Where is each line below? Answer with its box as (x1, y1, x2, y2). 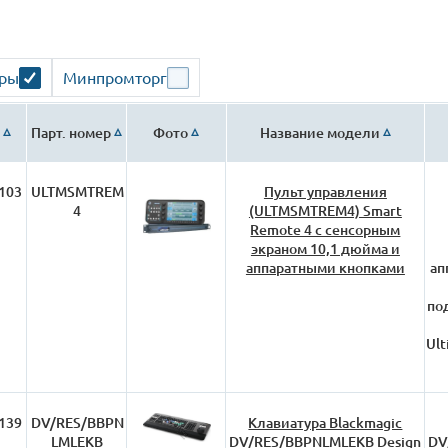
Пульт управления (263, 182, 387, 201)
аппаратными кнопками (245, 258, 405, 277)
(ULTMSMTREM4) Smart (248, 201, 402, 220)
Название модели (259, 123, 380, 142)
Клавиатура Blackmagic (248, 413, 403, 432)
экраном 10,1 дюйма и (250, 239, 400, 258)
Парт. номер (31, 123, 112, 142)
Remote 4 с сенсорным (250, 220, 401, 239)
